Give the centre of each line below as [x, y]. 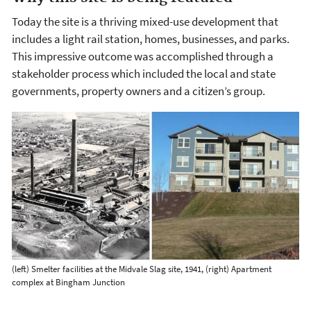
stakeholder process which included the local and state [144, 73]
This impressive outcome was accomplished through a [143, 56]
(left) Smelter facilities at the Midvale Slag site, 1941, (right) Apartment [142, 269]
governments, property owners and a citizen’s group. [138, 91]
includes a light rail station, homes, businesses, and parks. [151, 39]
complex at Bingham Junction [68, 282]
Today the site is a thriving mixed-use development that [145, 21]
